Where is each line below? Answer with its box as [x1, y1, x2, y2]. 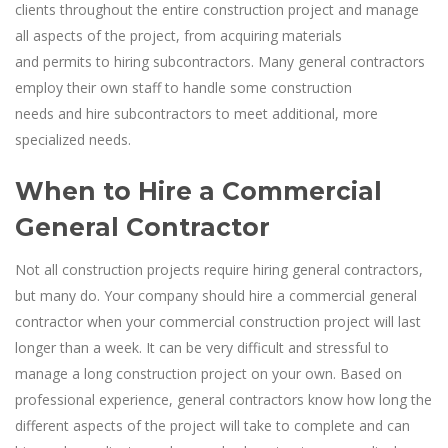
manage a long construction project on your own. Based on [15, 363, 402, 383]
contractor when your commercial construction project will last [15, 311, 421, 331]
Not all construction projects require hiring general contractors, [15, 259, 423, 279]
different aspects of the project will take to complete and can [15, 415, 410, 435]
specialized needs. [15, 129, 135, 149]
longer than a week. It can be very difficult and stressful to [15, 337, 389, 357]
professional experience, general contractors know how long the [15, 389, 432, 409]
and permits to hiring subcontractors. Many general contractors [15, 51, 425, 71]
